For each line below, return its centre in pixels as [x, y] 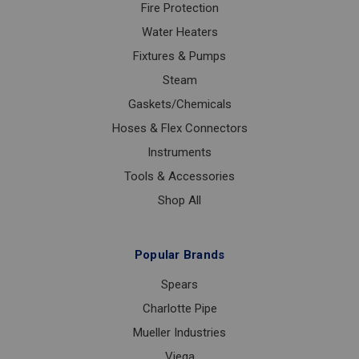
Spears [179, 285]
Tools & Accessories [179, 177]
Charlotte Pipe [179, 309]
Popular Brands [179, 255]
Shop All [179, 201]
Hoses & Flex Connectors [179, 129]
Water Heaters [179, 32]
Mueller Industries [179, 333]
